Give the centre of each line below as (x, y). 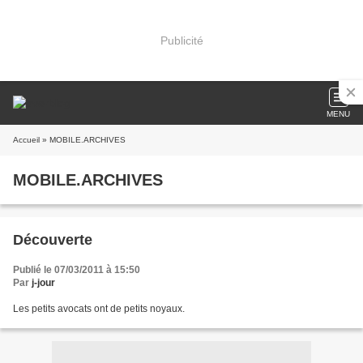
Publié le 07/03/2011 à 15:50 (77, 270)
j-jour (43, 283)
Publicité (181, 40)
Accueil (26, 140)
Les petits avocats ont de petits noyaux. (99, 309)
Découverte (53, 240)
